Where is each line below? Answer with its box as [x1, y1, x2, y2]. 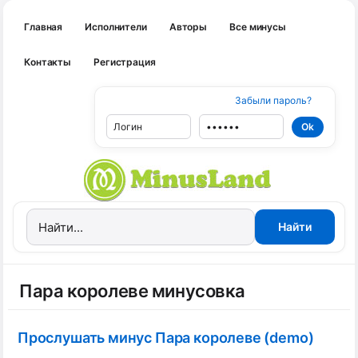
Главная [24, 21, 63, 33]
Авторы [169, 21, 208, 33]
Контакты [24, 56, 72, 68]
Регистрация [93, 56, 156, 68]
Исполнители [85, 21, 147, 33]
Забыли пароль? [235, 94, 312, 106]
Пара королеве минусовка [19, 280, 245, 301]
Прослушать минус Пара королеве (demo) [18, 329, 314, 346]
